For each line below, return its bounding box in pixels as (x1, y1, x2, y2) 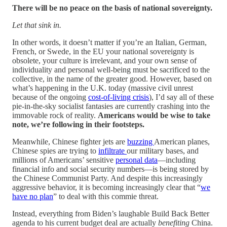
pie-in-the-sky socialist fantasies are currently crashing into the (12, 101, 210, 110)
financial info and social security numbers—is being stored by (12, 164, 209, 173)
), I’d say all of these (149, 92, 214, 101)
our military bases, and (127, 146, 199, 155)
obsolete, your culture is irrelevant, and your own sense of (12, 56, 197, 65)
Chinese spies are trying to (12, 146, 98, 155)
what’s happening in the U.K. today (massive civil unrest (12, 83, 193, 92)
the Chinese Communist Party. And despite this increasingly (12, 173, 203, 182)
